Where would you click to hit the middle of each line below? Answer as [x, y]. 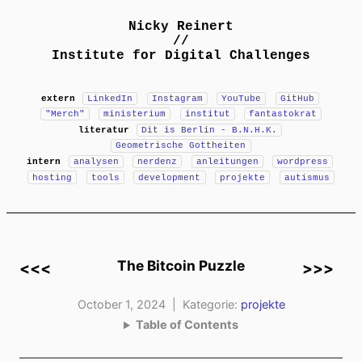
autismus [307, 177]
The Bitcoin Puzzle [181, 265]
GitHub [297, 98]
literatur [103, 130]
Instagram [177, 98]
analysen [96, 162]
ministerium [135, 114]
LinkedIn [110, 98]
